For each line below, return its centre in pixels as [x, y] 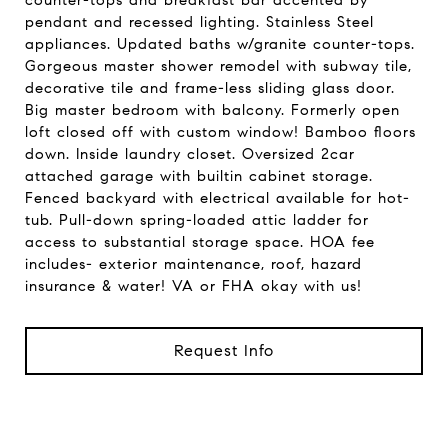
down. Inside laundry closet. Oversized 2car [190, 154]
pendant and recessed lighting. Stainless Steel [199, 22]
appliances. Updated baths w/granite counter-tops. [220, 44]
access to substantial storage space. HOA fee [200, 242]
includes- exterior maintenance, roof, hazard [193, 264]
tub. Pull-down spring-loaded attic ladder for [197, 220]
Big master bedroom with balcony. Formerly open [212, 110]
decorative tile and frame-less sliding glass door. [210, 88]
